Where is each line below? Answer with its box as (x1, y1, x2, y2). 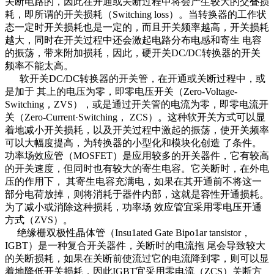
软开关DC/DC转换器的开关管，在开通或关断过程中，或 (5, 73, 265, 84)
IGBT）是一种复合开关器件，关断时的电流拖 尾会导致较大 (5, 240, 265, 251)
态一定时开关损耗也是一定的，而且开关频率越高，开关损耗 (5, 22, 269, 33)
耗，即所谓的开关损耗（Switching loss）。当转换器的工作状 (5, 9, 267, 20)
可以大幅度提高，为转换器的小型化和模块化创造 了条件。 (5, 138, 262, 149)
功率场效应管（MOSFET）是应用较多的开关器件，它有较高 (5, 150, 269, 161)
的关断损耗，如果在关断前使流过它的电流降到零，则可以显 (5, 253, 269, 264)
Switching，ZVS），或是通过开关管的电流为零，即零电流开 (5, 99, 268, 110)
